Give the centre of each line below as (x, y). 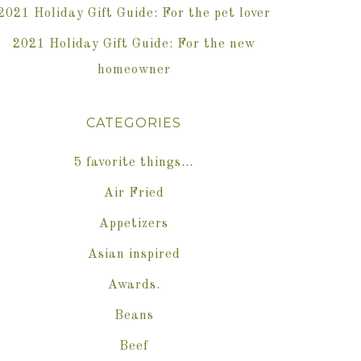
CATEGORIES (134, 123)
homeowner (134, 70)
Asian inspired (134, 255)
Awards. (134, 285)
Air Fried (134, 193)
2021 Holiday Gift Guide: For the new (134, 44)
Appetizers (134, 224)
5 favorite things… (134, 163)
